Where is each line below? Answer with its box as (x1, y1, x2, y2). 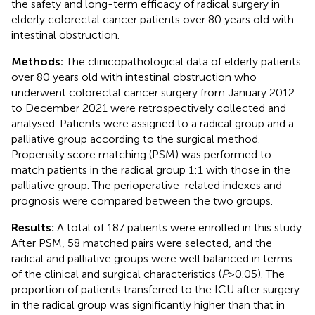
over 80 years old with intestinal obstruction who (11, 70, 257, 84)
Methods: (11, 54, 66, 68)
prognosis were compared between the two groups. (11, 193, 273, 207)
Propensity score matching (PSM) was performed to (11, 147, 271, 161)
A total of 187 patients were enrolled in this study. (57, 220, 304, 234)
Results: (11, 220, 57, 234)
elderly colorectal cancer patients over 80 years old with (11, 12, 294, 26)
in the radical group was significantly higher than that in (11, 297, 285, 311)
